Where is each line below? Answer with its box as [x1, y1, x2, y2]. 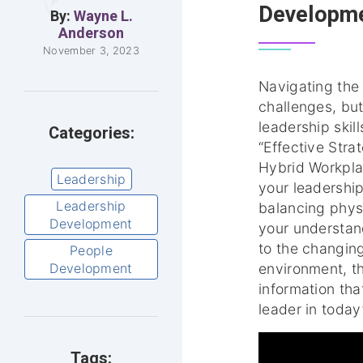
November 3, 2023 [43, 44, 139, 57]
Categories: [48, 121, 135, 145]
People [70, 241, 113, 258]
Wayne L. [73, 5, 133, 28]
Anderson [58, 22, 124, 45]
